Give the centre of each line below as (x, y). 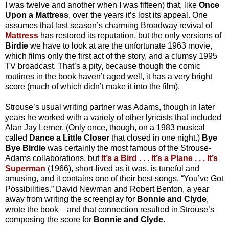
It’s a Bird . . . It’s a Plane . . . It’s (159, 158)
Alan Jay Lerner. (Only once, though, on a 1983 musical (105, 128)
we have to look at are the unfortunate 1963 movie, (120, 46)
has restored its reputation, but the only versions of (130, 36)
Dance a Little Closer (69, 138)
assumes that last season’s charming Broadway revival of (109, 26)
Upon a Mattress (37, 15)
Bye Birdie (25, 148)
